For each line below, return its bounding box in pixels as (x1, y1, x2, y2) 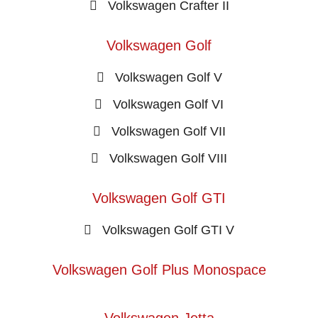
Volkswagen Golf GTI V (102, 222, 234, 237)
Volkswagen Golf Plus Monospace (52, 261, 266, 278)
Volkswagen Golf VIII (109, 150, 227, 165)
